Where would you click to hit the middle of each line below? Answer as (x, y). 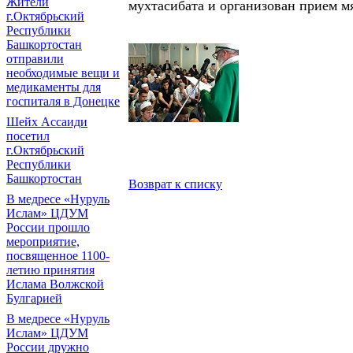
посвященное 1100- (58, 256)
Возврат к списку (175, 184)
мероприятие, (43, 242)
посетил (28, 136)
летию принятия (50, 270)
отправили (35, 59)
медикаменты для (54, 87)
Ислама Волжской (55, 284)
